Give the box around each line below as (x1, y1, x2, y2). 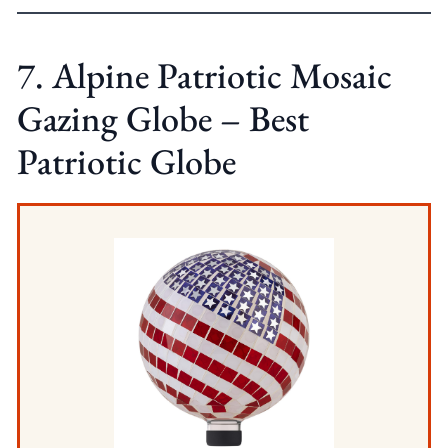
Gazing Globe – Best (16, 94, 309, 142)
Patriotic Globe (16, 137, 236, 185)
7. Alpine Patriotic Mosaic (16, 51, 392, 99)
